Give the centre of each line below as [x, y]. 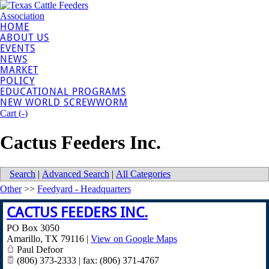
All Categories [143, 174]
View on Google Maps [134, 238]
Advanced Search [76, 174]
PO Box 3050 [33, 228]
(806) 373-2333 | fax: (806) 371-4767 [87, 260]
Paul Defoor [39, 249]
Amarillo [23, 238]
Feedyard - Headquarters [84, 189]
